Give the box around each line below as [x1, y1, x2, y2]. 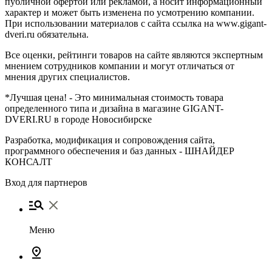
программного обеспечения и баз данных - [5, 145, 185, 156]
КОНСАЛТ [5, 156, 52, 167]
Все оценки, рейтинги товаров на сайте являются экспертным [5, 49, 263, 60]
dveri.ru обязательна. [5, 29, 89, 39]
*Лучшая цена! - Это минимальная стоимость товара [5, 92, 223, 103]
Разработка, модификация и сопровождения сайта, [5, 134, 215, 145]
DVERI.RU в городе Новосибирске [5, 114, 152, 124]
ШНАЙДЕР [185, 145, 234, 156]
